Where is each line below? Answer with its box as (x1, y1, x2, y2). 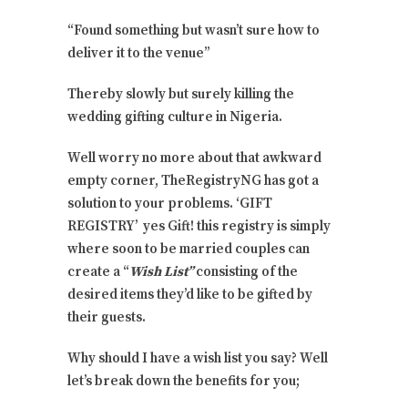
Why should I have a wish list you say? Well (67, 350, 328, 368)
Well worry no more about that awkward (67, 149, 321, 168)
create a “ (67, 263, 129, 281)
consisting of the (196, 263, 298, 281)
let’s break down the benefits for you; (67, 372, 300, 391)
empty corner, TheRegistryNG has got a (67, 172, 319, 190)
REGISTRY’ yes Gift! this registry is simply (67, 218, 331, 236)
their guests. (67, 309, 146, 327)
